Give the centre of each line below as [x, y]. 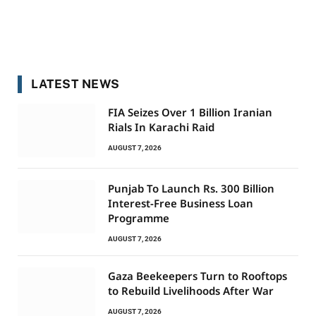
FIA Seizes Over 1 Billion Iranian [190, 112]
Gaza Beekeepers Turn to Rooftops [197, 276]
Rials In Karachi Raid [161, 127]
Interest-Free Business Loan [181, 203]
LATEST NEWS [75, 84]
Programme [139, 218]
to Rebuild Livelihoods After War [191, 291]
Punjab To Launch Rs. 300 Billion [191, 188]
